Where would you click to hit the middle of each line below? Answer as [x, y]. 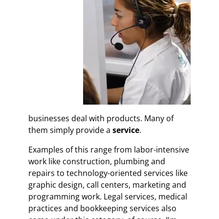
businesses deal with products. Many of [101, 118]
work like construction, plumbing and [97, 161]
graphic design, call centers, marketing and [108, 185]
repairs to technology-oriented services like [108, 173]
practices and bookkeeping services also [103, 208]
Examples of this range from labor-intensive [109, 149]
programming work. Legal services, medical [108, 196]
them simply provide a [71, 130]
